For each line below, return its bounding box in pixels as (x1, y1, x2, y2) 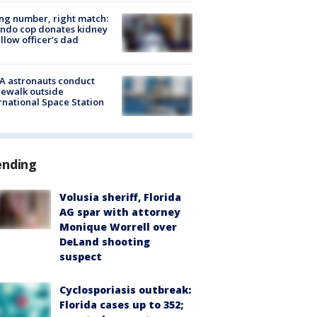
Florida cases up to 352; (59, 297, 183, 311)
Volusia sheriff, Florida (59, 190, 181, 204)
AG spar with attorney (59, 204, 180, 219)
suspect (59, 249, 102, 263)
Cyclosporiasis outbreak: (59, 282, 191, 296)
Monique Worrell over (59, 219, 177, 234)
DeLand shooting (59, 234, 150, 248)
